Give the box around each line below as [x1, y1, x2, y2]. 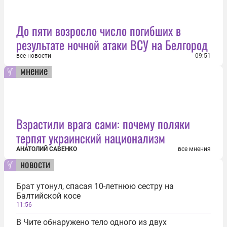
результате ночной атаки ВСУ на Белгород [16, 35, 208, 54]
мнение [20, 63, 48, 78]
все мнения [178, 145, 211, 153]
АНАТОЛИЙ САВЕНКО [16, 145, 77, 153]
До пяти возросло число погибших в [16, 21, 181, 40]
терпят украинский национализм [16, 129, 165, 147]
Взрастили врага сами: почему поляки [16, 115, 190, 133]
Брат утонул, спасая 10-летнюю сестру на [16, 181, 174, 191]
